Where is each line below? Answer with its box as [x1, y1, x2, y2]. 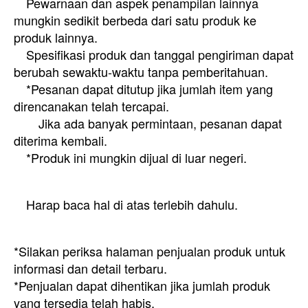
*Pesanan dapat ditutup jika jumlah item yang [14, 80, 273, 98]
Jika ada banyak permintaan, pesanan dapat [14, 114, 282, 132]
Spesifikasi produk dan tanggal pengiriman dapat [14, 45, 294, 63]
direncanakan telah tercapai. [14, 97, 169, 115]
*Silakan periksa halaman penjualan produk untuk [14, 242, 285, 260]
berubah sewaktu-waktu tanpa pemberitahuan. [14, 63, 268, 80]
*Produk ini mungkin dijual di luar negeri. [14, 148, 247, 166]
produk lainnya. [14, 28, 98, 46]
